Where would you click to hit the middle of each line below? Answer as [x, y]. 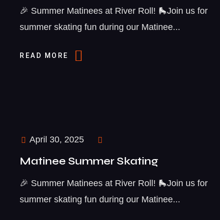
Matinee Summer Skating [89, 161]
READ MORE [46, 55]
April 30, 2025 [56, 140]
